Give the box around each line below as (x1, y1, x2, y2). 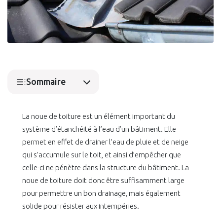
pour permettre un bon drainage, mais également (22, 189, 181, 198)
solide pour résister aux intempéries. (22, 202, 139, 211)
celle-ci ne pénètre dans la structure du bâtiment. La (22, 163, 189, 172)
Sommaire (26, 77, 66, 87)
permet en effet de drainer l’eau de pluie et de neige (22, 138, 188, 147)
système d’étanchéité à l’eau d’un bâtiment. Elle (22, 125, 176, 134)
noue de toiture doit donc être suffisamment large (22, 176, 184, 185)
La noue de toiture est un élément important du (22, 112, 175, 121)
